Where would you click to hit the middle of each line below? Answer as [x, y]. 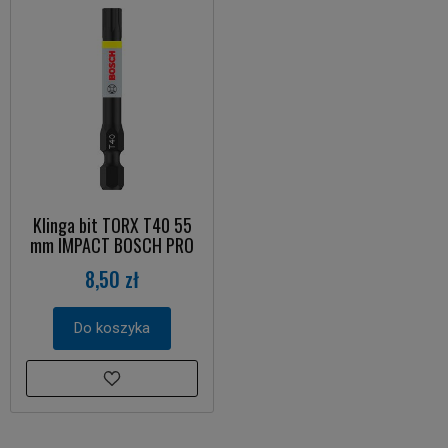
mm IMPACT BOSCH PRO [112, 245]
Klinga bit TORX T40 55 [112, 225]
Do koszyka [112, 328]
